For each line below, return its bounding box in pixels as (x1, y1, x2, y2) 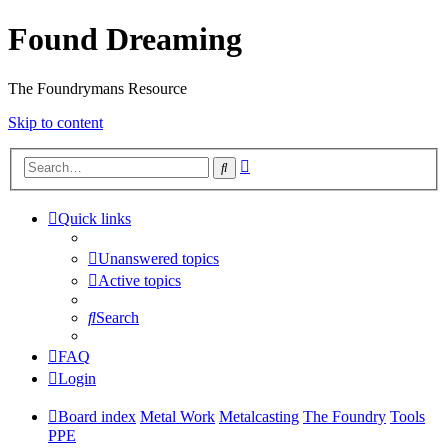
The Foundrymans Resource (8, 79, 187, 97)
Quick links (58, 210, 131, 228)
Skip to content (8, 113, 103, 131)
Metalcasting (219, 408, 299, 426)
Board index (58, 408, 136, 426)
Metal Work (140, 408, 215, 426)
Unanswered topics (98, 250, 219, 268)
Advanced (249, 154, 314, 172)
